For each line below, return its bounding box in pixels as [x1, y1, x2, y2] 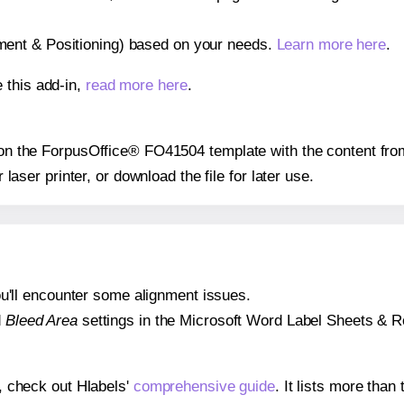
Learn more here [276, 35, 387, 53]
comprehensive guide [133, 378, 275, 396]
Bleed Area [5, 312, 78, 330]
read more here [85, 76, 188, 94]
